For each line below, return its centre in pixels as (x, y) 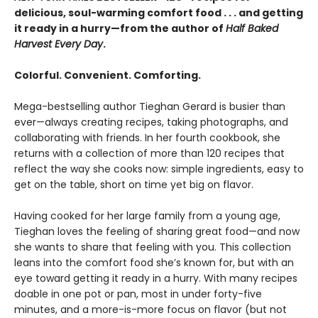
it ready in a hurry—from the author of (120, 28)
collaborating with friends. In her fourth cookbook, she (147, 138)
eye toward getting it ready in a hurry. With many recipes (156, 278)
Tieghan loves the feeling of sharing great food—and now (157, 231)
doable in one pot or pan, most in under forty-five (138, 294)
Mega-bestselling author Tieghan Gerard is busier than (150, 106)
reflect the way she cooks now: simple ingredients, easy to (159, 169)
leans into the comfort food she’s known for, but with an (154, 263)
